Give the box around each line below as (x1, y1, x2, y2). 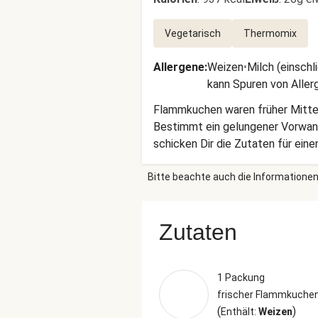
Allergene (153, 60, 204, 74)
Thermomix (243, 28, 297, 39)
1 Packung (217, 272, 265, 283)
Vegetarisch (165, 28, 221, 39)
